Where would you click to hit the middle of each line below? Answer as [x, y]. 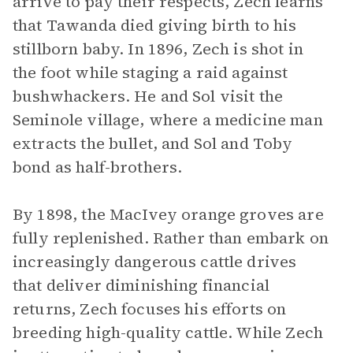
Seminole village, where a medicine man [168, 120]
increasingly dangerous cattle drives [155, 262]
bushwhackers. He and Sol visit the [148, 96]
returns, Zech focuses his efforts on [150, 309]
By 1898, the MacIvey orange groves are [168, 214]
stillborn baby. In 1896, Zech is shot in [158, 49]
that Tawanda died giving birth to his [155, 25]
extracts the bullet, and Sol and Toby [153, 143]
